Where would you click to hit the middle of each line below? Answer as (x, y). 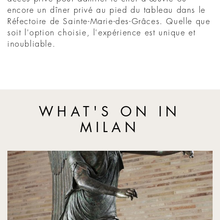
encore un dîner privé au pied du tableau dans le (107, 10)
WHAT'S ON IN (110, 112)
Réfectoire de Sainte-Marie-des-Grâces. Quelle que (109, 22)
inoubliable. (32, 44)
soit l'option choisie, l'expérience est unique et (102, 33)
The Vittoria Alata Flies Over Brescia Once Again (90, 156)
